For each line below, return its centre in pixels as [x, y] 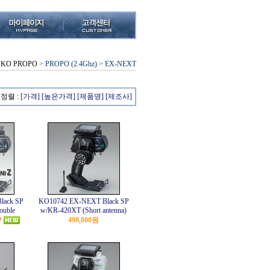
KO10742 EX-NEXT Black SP [83, 201]
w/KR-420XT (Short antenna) [83, 210]
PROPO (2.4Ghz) [71, 64]
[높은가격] [58, 96]
